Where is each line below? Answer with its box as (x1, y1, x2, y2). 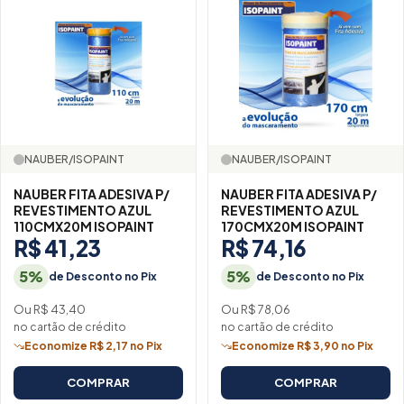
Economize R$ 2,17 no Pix (24, 339, 162, 353)
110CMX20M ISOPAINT (14, 218, 154, 235)
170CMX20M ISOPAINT (221, 218, 364, 235)
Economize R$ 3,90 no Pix (232, 339, 373, 353)
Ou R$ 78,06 (221, 301, 290, 317)
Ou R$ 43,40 (14, 301, 86, 317)
